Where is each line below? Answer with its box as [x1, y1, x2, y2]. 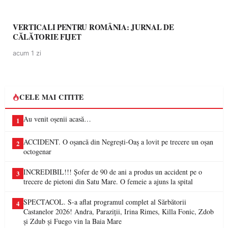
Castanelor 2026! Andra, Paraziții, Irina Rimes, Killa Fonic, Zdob [23, 207, 214, 216]
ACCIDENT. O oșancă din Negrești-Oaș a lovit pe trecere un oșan [23, 137, 213, 147]
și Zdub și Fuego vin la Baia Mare [23, 216, 122, 226]
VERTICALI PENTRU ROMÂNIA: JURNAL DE [13, 21, 174, 33]
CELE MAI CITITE [19, 92, 84, 102]
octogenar [23, 147, 51, 156]
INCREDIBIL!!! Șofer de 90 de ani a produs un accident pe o [23, 167, 202, 177]
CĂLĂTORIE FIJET [13, 31, 81, 42]
